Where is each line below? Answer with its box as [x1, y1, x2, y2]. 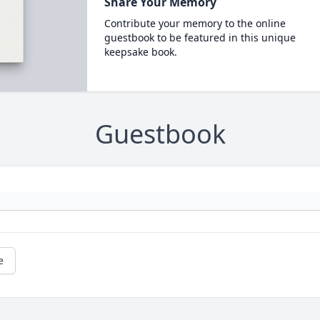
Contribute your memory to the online [104, 16, 286, 30]
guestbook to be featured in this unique [104, 31, 296, 44]
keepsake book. [104, 45, 177, 59]
